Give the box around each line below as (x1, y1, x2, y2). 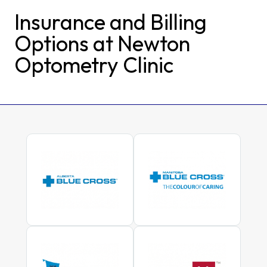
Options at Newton (14, 29, 190, 57)
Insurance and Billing (14, 8, 207, 35)
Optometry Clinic (14, 51, 182, 78)
